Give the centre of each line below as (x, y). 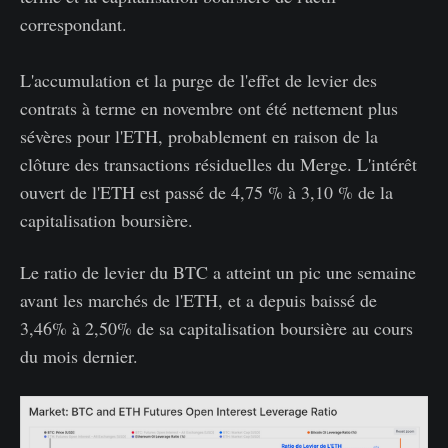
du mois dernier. (79, 355)
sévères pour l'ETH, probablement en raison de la (199, 135)
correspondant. (73, 23)
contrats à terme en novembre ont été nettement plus (209, 107)
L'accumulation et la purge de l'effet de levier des (198, 79)
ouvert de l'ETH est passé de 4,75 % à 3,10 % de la (206, 191)
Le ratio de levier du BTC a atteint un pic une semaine (218, 271)
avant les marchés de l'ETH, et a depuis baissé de (198, 299)
